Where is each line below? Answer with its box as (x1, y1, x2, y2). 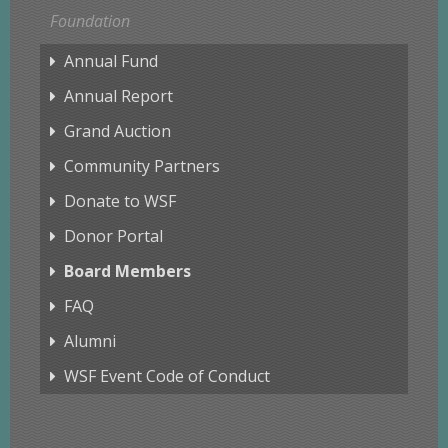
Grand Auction (64, 120, 171, 143)
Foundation (50, 10, 130, 33)
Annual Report (64, 85, 173, 108)
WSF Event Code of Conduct (64, 365, 270, 388)
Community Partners (64, 155, 220, 178)
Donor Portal (64, 225, 163, 248)
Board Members (64, 260, 191, 283)
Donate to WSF (64, 190, 176, 213)
